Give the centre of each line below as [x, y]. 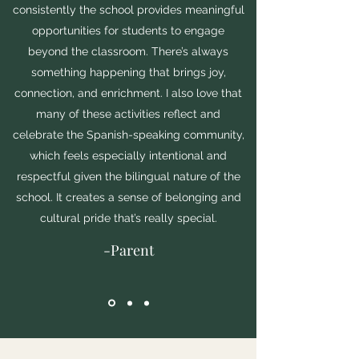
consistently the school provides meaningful [128, 10]
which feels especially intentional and [128, 155]
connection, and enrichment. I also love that [128, 93]
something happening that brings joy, [128, 72]
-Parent [128, 250]
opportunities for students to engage [128, 30]
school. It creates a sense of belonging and [128, 197]
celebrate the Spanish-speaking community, [128, 135]
